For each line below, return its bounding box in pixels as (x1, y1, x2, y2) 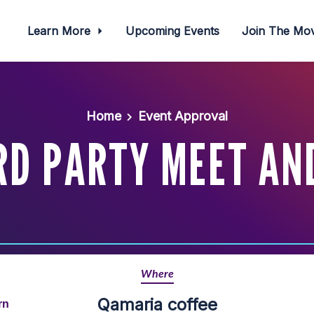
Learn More (27, 24, 94, 38)
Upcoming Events (125, 24, 220, 38)
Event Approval (137, 109, 228, 123)
